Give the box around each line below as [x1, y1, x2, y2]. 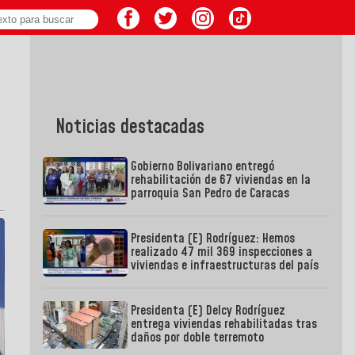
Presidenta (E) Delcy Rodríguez [131, 302, 286, 320]
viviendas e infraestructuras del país [131, 257, 319, 275]
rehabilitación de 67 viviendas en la [131, 171, 311, 189]
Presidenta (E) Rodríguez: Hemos [131, 230, 296, 248]
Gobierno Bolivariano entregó [131, 158, 275, 176]
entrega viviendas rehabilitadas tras [131, 315, 318, 334]
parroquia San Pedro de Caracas [131, 185, 290, 203]
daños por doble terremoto [131, 329, 265, 347]
